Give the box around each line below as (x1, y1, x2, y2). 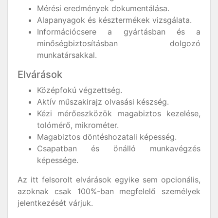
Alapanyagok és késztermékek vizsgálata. (37, 15, 192, 25)
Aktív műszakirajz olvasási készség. (37, 96, 169, 107)
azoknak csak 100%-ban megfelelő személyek (18, 186, 200, 196)
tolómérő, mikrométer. (37, 120, 119, 130)
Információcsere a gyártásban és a (37, 26, 200, 36)
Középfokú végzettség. (37, 85, 122, 95)
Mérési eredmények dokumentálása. (37, 3, 169, 13)
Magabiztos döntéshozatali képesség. (37, 131, 177, 142)
